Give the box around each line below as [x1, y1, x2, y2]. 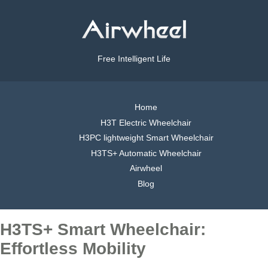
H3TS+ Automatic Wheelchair [90, 148, 202, 158]
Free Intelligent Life [98, 54, 170, 64]
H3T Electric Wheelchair [100, 117, 191, 127]
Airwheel [130, 163, 162, 173]
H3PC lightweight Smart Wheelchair [78, 133, 214, 143]
